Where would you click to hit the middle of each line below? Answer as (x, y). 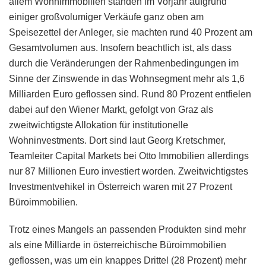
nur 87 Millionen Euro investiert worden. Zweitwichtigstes (129, 171)
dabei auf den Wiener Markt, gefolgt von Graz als (111, 109)
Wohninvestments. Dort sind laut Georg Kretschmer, (117, 140)
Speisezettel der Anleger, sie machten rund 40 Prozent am (131, 32)
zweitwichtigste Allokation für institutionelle (99, 125)
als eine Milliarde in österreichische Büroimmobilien (118, 245)
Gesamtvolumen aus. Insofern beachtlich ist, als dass (120, 47)
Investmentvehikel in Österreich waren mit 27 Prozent (121, 186)
